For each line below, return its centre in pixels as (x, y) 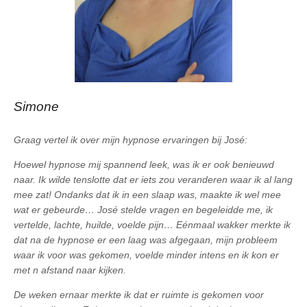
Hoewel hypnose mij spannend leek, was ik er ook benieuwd (144, 164)
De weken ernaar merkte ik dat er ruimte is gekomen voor (139, 294)
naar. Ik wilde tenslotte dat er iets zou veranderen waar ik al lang (153, 179)
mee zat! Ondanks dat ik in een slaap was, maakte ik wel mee (147, 194)
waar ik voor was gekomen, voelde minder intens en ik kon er (146, 255)
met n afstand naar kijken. (70, 270)
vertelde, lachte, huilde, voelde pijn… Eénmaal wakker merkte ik (152, 224)
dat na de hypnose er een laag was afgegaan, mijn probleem (146, 240)
